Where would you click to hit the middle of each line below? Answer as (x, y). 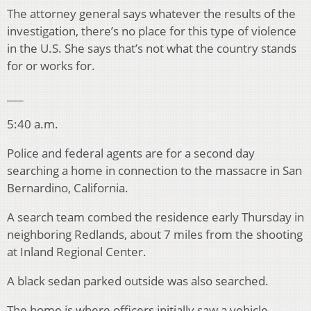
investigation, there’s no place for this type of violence (152, 31)
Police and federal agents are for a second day (131, 153)
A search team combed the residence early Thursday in (155, 217)
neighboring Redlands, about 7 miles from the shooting (155, 235)
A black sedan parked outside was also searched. (138, 281)
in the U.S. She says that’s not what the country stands (152, 49)
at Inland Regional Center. (77, 252)
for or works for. (51, 66)
